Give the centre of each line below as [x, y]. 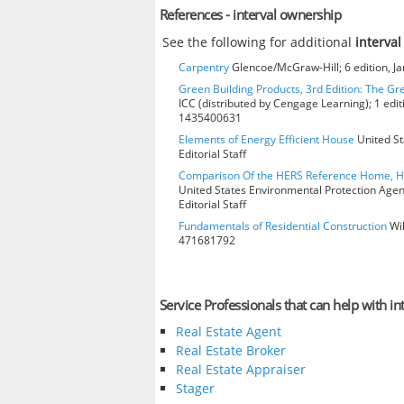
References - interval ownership [250, 14]
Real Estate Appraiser [240, 370]
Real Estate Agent [228, 332]
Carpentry [204, 67]
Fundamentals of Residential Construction [283, 225]
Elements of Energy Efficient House [266, 139]
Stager [195, 389]
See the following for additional [259, 41]
